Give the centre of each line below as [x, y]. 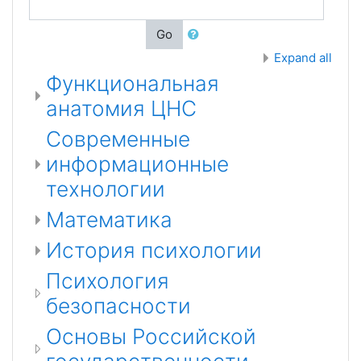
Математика [109, 220]
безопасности [118, 306]
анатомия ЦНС [121, 108]
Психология [108, 281]
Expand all [303, 58]
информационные [137, 164]
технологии [106, 189]
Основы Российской [151, 336]
